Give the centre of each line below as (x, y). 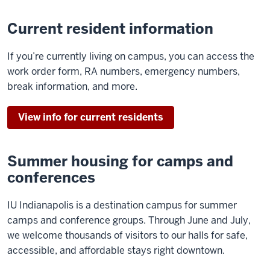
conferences (51, 177)
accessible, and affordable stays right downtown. (116, 250)
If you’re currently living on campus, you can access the (131, 56)
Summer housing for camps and (120, 161)
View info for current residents (91, 117)
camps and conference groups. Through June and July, (129, 220)
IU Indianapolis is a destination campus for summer (122, 205)
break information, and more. (72, 86)
